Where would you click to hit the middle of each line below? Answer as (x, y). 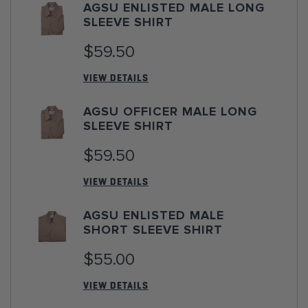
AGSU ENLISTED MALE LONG (174, 8)
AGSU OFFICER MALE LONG (170, 112)
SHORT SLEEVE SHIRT (153, 230)
